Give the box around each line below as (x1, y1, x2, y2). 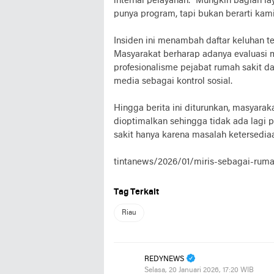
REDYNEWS (144, 255, 184, 263)
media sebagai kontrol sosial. (114, 76, 232, 86)
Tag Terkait (114, 187, 159, 197)
